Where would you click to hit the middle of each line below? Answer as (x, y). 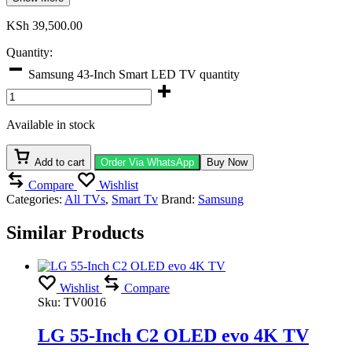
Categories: (35, 199)
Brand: (180, 199)
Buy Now (227, 162)
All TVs (85, 199)
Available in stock (51, 124)
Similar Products (75, 232)
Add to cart (60, 162)
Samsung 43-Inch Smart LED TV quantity (134, 74)
